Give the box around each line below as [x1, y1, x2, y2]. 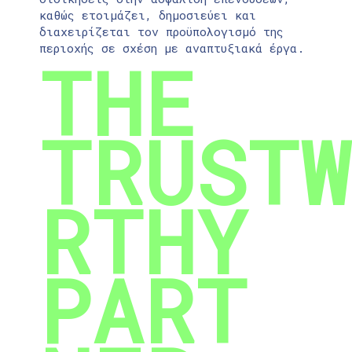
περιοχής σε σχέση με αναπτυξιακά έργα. [39, 39, 304, 56]
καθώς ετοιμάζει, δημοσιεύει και [39, 6, 256, 23]
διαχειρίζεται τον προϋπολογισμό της [39, 23, 284, 39]
